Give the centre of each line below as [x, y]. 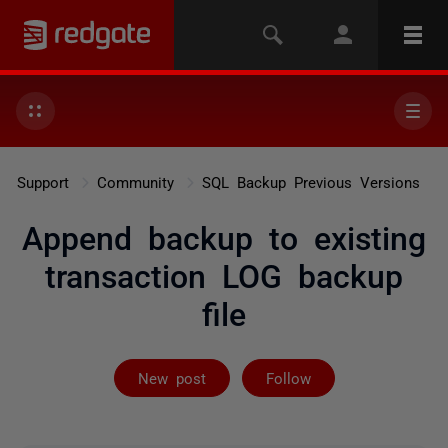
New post [171, 377]
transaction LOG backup [224, 274]
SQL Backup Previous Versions [310, 181]
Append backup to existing [224, 236]
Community [135, 181]
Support [42, 181]
